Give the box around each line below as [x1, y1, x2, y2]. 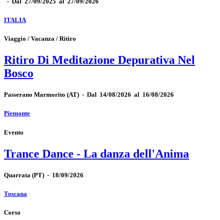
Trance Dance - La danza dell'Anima [4, 147, 189, 160]
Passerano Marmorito [4, 91, 65, 99]
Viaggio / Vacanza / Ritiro [4, 34, 76, 42]
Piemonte [4, 110, 30, 117]
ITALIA [4, 16, 26, 24]
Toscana [4, 190, 27, 198]
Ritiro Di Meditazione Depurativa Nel [4, 54, 195, 67]
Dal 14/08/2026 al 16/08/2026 [87, 91, 174, 99]
